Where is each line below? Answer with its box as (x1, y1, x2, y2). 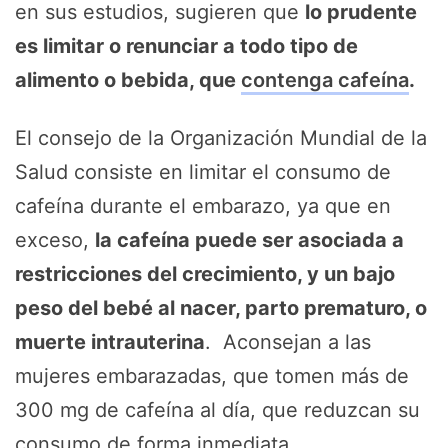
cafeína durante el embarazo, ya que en (15, 194, 391, 218)
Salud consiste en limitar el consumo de (15, 160, 391, 184)
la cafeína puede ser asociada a (95, 228, 404, 252)
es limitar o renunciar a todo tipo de (15, 34, 358, 58)
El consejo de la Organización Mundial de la (15, 126, 427, 150)
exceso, (15, 228, 95, 252)
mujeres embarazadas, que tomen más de (15, 364, 409, 388)
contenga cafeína (241, 68, 409, 92)
